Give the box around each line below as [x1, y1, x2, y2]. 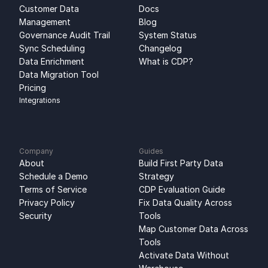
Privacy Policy [19, 197, 75, 208]
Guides [139, 147, 163, 156]
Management [19, 17, 71, 27]
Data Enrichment [19, 56, 84, 66]
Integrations [19, 96, 60, 105]
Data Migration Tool [19, 69, 99, 80]
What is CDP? [139, 56, 193, 66]
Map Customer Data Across [139, 224, 248, 234]
